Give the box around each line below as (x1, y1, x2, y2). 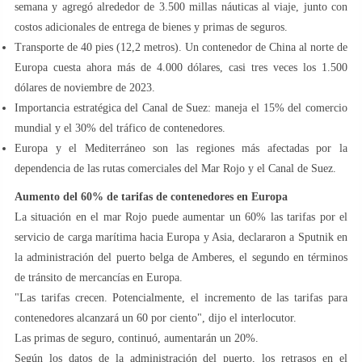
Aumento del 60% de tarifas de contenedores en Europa (15, 190, 288, 203)
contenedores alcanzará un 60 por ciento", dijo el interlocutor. (15, 311, 297, 324)
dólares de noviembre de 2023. (15, 81, 155, 94)
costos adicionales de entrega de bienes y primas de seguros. (15, 20, 288, 33)
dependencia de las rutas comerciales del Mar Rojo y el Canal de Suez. (15, 162, 336, 175)
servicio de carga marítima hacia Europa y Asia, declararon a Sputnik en (15, 230, 347, 243)
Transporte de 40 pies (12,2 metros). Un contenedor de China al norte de (15, 40, 347, 53)
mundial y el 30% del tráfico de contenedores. (15, 121, 225, 134)
